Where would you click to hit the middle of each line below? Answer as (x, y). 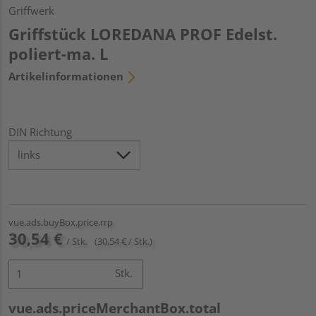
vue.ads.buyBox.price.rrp (61, 222)
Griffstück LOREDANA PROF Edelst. (143, 34)
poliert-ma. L (58, 53)
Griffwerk (31, 10)
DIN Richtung (40, 132)
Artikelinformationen (66, 76)
